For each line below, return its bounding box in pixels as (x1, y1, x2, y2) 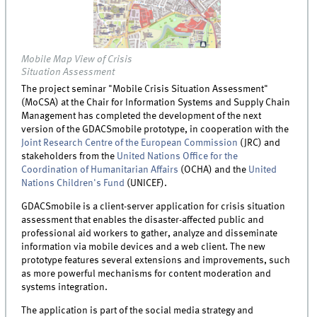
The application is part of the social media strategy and (21, 305, 254, 316)
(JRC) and (238, 137, 281, 148)
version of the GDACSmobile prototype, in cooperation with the (21, 124, 289, 134)
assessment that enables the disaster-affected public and (21, 214, 265, 225)
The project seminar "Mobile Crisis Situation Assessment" (21, 83, 269, 94)
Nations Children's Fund (21, 178, 125, 188)
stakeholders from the (21, 151, 117, 161)
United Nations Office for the (117, 151, 238, 161)
